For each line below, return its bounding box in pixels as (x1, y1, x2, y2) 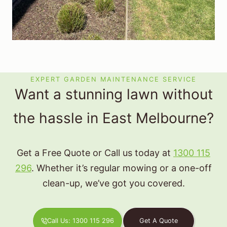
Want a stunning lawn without (14, 86, 213, 103)
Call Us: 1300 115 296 (47, 217, 115, 225)
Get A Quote (139, 217, 178, 225)
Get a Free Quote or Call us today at (17, 147, 173, 159)
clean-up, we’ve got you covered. (42, 178, 185, 189)
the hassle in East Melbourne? (13, 109, 214, 127)
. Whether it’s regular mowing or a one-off (31, 163, 212, 174)
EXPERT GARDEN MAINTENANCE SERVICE (30, 75, 197, 84)
